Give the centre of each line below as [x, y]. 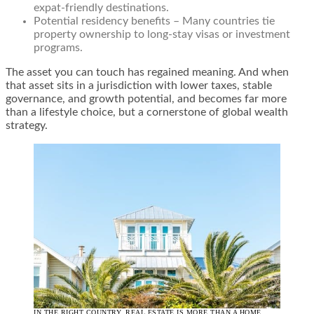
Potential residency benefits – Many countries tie [154, 21]
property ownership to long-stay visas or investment [162, 34]
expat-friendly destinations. [101, 8]
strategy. [27, 125]
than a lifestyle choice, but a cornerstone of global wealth [147, 112]
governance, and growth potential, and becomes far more [146, 99]
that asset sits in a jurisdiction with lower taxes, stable [139, 86]
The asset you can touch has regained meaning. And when [147, 72]
